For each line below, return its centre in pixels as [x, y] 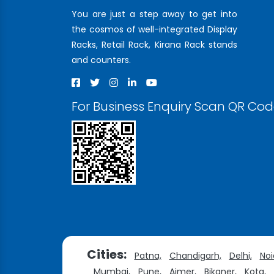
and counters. [101, 60]
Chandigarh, [195, 256]
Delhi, [240, 256]
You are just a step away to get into [154, 14]
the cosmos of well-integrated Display [154, 29]
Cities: [106, 254]
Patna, [148, 256]
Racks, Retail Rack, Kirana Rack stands [154, 45]
